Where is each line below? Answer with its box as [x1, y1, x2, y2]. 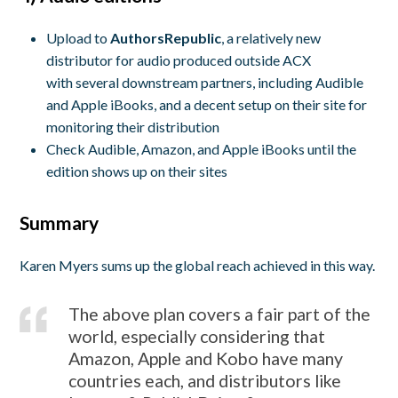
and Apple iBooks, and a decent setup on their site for [46, 96, 368, 114]
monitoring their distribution [46, 118, 220, 136]
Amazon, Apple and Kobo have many [68, 348, 344, 370]
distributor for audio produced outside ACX [46, 52, 312, 69]
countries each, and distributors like [68, 370, 342, 392]
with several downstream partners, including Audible [46, 74, 364, 92]
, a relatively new [221, 29, 322, 47]
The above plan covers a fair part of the [68, 304, 371, 325]
